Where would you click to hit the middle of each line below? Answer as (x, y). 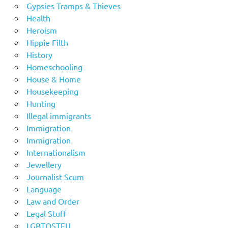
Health (38, 18)
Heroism (41, 30)
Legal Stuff (46, 213)
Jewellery (44, 164)
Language (44, 189)
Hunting (41, 103)
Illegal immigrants (59, 115)
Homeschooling (54, 66)
